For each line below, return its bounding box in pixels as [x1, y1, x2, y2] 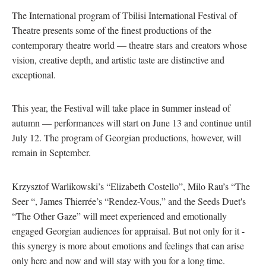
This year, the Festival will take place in [12, 102, 161, 115]
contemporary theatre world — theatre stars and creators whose [12, 38, 247, 51]
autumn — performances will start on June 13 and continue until [12, 116, 251, 129]
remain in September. [12, 146, 91, 159]
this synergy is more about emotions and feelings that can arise [12, 239, 244, 252]
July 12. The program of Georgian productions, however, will [12, 131, 241, 144]
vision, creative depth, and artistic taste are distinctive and [12, 53, 224, 66]
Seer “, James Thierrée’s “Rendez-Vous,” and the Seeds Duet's [12, 194, 246, 207]
